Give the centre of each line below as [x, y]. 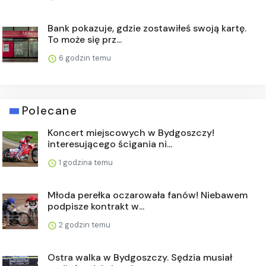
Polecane [50, 111]
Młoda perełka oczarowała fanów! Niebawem [148, 195]
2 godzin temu [84, 225]
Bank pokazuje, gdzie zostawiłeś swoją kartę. [147, 28]
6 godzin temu [84, 58]
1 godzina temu [85, 163]
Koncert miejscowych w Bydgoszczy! [131, 133]
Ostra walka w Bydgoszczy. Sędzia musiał [140, 258]
